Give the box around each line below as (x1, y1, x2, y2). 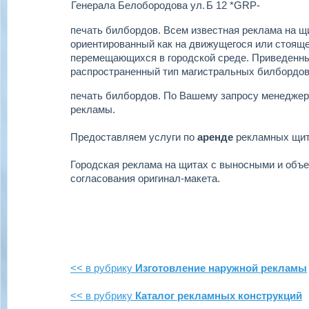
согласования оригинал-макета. (70, 172, 220, 184)
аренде (197, 131, 233, 143)
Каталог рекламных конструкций (135, 290, 302, 301)
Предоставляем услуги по (70, 131, 197, 143)
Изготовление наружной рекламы (135, 262, 307, 274)
